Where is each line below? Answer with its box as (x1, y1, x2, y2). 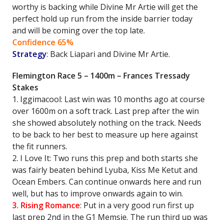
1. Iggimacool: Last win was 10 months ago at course (12, 94, 205, 105)
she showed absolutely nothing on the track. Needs (12, 117, 201, 128)
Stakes (12, 82, 38, 93)
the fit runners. (12, 141, 67, 152)
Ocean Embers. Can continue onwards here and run (12, 176, 201, 187)
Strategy (12, 49, 47, 59)
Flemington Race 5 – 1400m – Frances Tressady (12, 70, 190, 81)
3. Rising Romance (12, 200, 80, 211)
